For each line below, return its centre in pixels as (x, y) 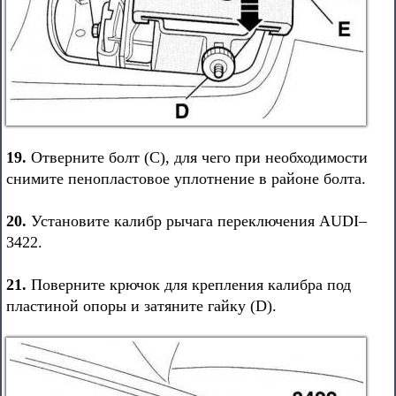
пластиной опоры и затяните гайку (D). (141, 306)
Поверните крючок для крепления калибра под (189, 285)
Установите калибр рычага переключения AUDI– (197, 221)
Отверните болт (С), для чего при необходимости (197, 157)
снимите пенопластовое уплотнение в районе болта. (186, 179)
